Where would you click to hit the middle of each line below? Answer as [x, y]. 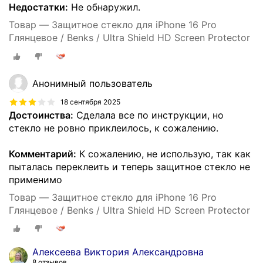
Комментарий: [43, 154]
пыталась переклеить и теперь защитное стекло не [129, 166]
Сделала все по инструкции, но [149, 115]
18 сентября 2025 [90, 102]
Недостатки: [38, 7]
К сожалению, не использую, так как [163, 154]
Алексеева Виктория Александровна [118, 252]
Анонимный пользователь [92, 83]
